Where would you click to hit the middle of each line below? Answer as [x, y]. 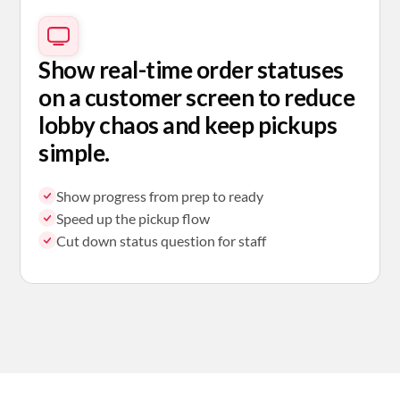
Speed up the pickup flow [133, 218]
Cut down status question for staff [162, 240]
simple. [74, 152]
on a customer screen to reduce [197, 97]
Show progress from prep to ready [160, 196]
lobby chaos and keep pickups [188, 125]
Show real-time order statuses [191, 69]
